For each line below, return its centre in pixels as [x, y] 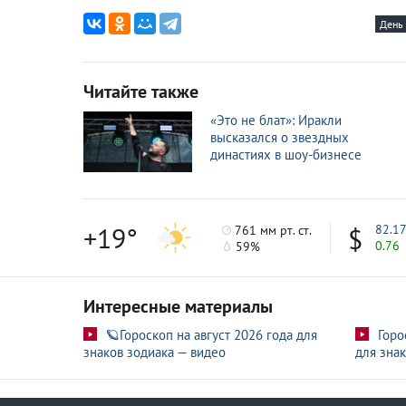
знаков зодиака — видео [155, 352]
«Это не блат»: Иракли [276, 120]
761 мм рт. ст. [272, 231]
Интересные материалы [178, 306]
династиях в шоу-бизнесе [286, 154]
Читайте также [141, 91]
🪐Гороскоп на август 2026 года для [212, 334]
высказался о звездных [280, 137]
